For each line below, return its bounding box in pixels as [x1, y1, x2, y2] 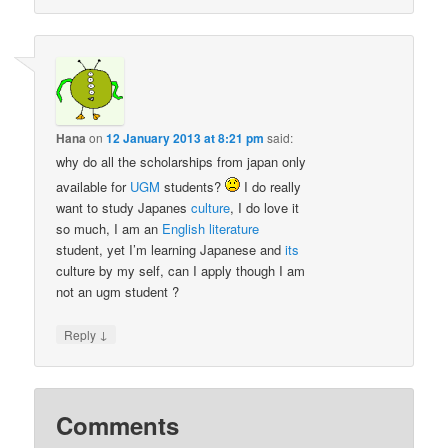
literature [209, 219, 260, 239]
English [162, 219, 206, 239]
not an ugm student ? [56, 282, 180, 302]
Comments [56, 407, 180, 442]
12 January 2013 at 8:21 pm [106, 129, 265, 148]
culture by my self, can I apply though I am [56, 261, 306, 281]
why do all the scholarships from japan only [56, 152, 307, 172]
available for [56, 177, 131, 197]
